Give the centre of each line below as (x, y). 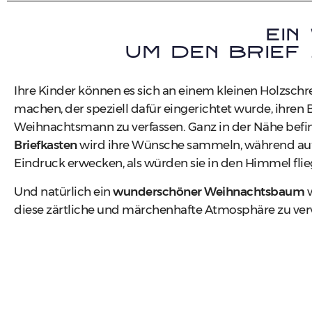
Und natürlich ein (63, 191)
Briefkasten (46, 145)
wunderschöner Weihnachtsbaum (209, 191)
